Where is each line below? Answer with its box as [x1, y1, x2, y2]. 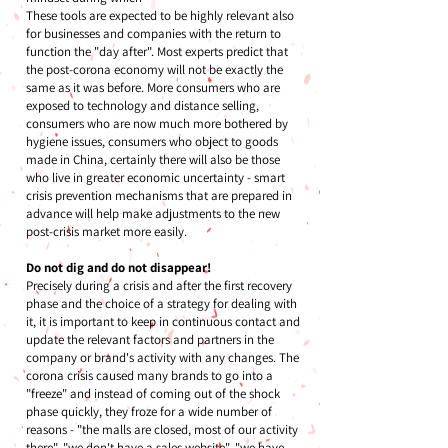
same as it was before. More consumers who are [26, 79, 280, 96]
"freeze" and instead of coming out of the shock [26, 385, 280, 402]
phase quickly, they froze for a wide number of [26, 403, 272, 420]
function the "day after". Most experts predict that [26, 43, 288, 60]
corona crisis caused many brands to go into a [26, 367, 273, 384]
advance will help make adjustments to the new [26, 205, 280, 222]
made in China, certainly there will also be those [26, 151, 280, 168]
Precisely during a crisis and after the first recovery [26, 277, 292, 294]
